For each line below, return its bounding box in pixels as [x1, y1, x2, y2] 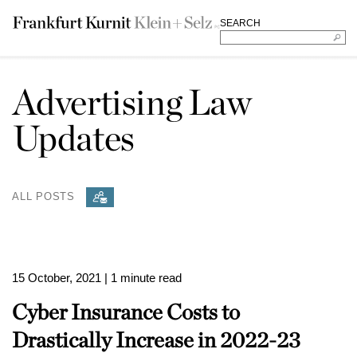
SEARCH [219, 18, 261, 29]
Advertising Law [12, 80, 252, 124]
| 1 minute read [104, 271, 182, 284]
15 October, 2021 [12, 271, 101, 284]
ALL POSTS [12, 190, 76, 202]
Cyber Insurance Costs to [12, 299, 240, 324]
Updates [12, 116, 135, 159]
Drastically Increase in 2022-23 [12, 327, 300, 352]
